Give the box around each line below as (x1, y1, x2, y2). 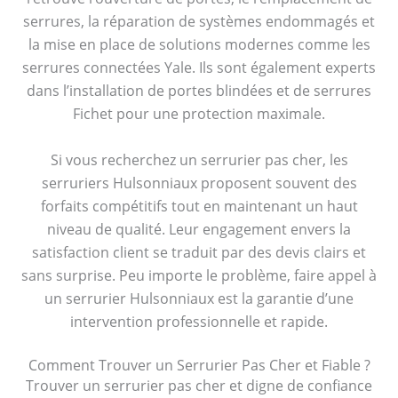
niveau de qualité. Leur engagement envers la (47, 219, 351, 239)
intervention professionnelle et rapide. (70, 311, 328, 331)
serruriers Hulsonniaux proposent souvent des (41, 172, 357, 193)
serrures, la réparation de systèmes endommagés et (23, 12, 375, 32)
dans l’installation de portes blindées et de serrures (27, 81, 371, 101)
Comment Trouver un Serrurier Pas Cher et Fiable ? (28, 354, 370, 375)
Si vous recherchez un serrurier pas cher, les (50, 149, 348, 170)
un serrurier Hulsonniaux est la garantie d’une (44, 288, 354, 308)
